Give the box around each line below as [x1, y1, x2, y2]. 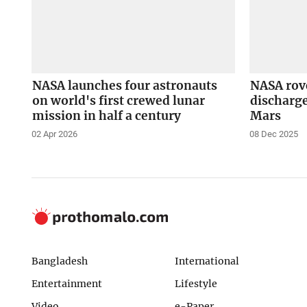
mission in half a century [32, 108, 181, 124]
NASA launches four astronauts [32, 78, 217, 94]
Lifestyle [174, 277, 217, 290]
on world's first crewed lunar [32, 93, 205, 109]
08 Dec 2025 [249, 129, 299, 140]
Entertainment [31, 277, 102, 290]
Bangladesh [31, 255, 88, 268]
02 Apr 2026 [31, 129, 77, 140]
